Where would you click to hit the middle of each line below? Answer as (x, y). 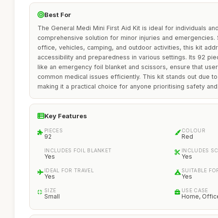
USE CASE (195, 190)
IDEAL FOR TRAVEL (69, 170)
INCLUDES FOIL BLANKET (78, 150)
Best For (58, 15)
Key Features (66, 116)
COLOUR (193, 130)
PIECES (54, 130)
